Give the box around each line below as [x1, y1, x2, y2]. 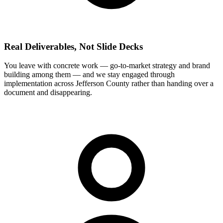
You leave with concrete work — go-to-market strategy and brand [4, 61, 210, 70]
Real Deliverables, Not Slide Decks [4, 41, 143, 52]
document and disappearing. [4, 88, 92, 97]
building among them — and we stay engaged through [4, 70, 175, 79]
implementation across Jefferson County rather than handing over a [4, 79, 214, 88]
